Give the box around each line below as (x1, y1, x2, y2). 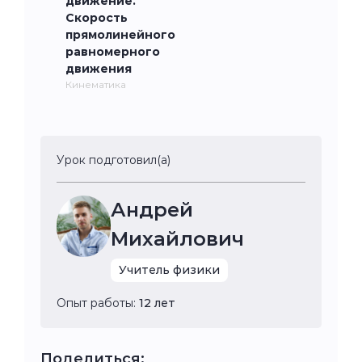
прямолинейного (65, 27, 175, 42)
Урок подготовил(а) (57, 152, 170, 167)
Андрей (111, 197, 194, 221)
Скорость (65, 10, 128, 25)
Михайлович (111, 226, 245, 250)
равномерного (65, 44, 160, 59)
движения (65, 61, 132, 76)
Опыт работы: (57, 295, 139, 310)
